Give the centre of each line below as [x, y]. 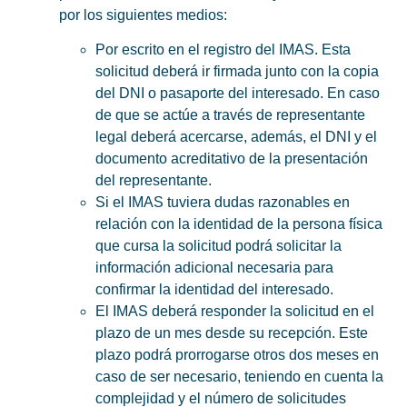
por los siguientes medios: [143, 15]
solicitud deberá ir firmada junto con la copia [237, 71]
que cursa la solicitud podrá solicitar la [218, 246]
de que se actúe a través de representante [230, 115]
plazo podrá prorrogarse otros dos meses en [237, 355]
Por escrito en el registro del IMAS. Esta [223, 50]
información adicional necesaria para [214, 268]
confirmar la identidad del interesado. [214, 289]
